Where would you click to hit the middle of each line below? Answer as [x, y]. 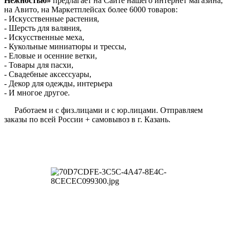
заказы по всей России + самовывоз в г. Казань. [87, 119]
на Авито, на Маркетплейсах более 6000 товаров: [91, 9]
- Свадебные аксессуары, [49, 74]
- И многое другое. [37, 93]
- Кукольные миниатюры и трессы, [66, 46]
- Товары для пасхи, [40, 65]
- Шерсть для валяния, [44, 28]
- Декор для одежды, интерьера [59, 83]
